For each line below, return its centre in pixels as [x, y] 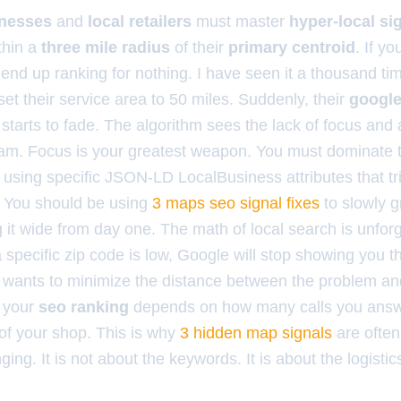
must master [240, 21]
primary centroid [292, 47]
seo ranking [84, 307]
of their [199, 47]
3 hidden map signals [256, 333]
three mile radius [106, 47]
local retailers [140, 21]
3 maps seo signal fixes [236, 203]
